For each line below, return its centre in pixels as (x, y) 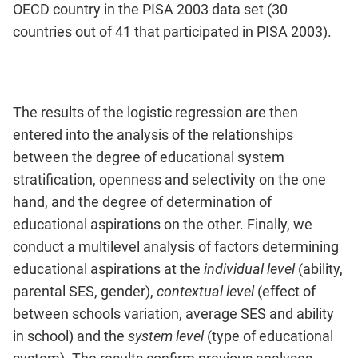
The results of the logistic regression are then (155, 112)
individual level (251, 268)
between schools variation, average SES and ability (173, 313)
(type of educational (270, 336)
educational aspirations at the (108, 268)
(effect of (286, 291)
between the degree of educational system (149, 157)
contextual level (207, 291)
